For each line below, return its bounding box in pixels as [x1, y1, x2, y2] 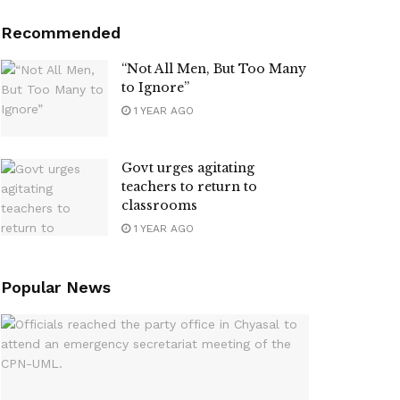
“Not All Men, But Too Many [121, 61, 306, 77]
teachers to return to [121, 178, 257, 195]
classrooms [121, 196, 197, 213]
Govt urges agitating [121, 159, 254, 176]
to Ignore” [121, 79, 189, 96]
